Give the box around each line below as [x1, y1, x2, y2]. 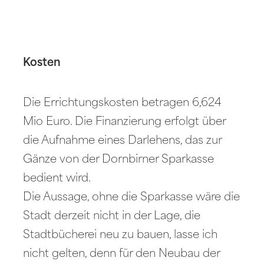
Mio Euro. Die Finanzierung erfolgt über [23, 116, 226, 128]
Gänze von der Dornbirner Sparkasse [23, 154, 214, 166]
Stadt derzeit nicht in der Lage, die [23, 210, 201, 222]
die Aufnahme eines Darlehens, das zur [23, 135, 222, 147]
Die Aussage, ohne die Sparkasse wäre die [23, 192, 240, 203]
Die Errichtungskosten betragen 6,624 [23, 97, 222, 109]
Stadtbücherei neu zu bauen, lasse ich [23, 229, 218, 241]
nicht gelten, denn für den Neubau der [23, 248, 220, 260]
